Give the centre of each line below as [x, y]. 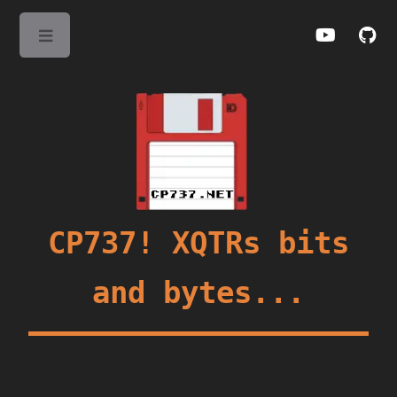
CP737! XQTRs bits [198, 243]
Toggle [114, 40]
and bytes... [198, 293]
